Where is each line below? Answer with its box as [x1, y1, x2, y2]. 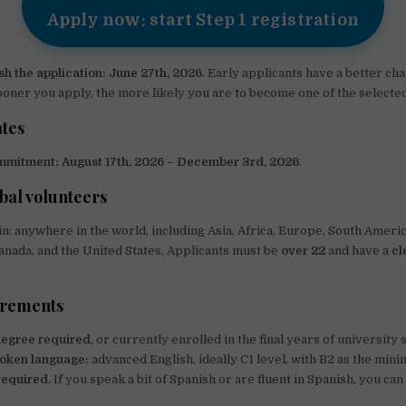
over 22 [281, 244, 326, 258]
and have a [325, 244, 392, 258]
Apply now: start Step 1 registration [46, 11, 360, 30]
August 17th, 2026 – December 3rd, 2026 [62, 155, 300, 169]
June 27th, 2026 [109, 66, 203, 81]
